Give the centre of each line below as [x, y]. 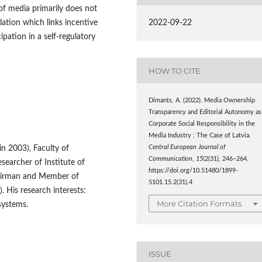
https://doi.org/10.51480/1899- [194, 171]
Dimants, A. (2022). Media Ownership [202, 101]
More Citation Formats [199, 203]
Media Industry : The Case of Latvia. [200, 136]
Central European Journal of [187, 148]
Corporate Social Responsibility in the [202, 124]
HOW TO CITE [175, 70]
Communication [171, 159]
